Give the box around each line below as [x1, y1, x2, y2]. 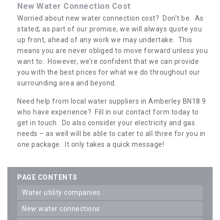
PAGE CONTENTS [17, 173, 78, 181]
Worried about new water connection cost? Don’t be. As [17, 14, 204, 22]
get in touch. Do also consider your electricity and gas [17, 118, 195, 127]
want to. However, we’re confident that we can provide [17, 57, 199, 65]
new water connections [27, 204, 100, 213]
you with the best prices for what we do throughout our [17, 68, 200, 76]
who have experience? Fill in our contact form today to [17, 108, 199, 116]
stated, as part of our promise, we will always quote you [17, 25, 202, 33]
